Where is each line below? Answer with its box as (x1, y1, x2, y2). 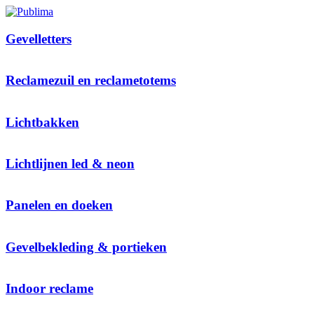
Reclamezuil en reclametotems (6, 73, 176, 88)
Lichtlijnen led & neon (6, 156, 135, 172)
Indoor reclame (6, 281, 93, 296)
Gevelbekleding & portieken (6, 239, 167, 254)
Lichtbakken (6, 114, 79, 130)
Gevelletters (6, 31, 71, 46)
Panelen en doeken (6, 198, 113, 213)
